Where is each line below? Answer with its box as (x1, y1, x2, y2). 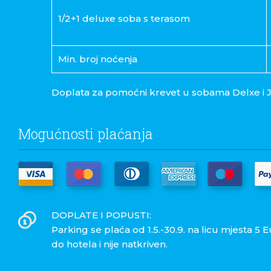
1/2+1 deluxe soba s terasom (57, 13, 190, 25)
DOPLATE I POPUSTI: (51, 209, 151, 221)
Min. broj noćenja (57, 53, 137, 65)
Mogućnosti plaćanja (18, 125, 153, 143)
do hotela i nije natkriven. (51, 238, 168, 250)
